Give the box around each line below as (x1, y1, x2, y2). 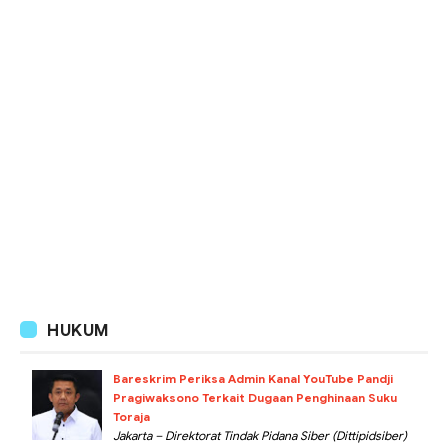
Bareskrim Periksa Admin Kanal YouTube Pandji (113, 371, 393, 387)
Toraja (113, 409, 150, 425)
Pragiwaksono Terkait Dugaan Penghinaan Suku (113, 390, 397, 406)
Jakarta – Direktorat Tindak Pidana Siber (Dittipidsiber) (113, 428, 407, 444)
